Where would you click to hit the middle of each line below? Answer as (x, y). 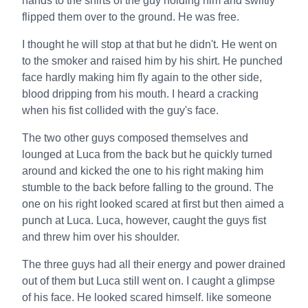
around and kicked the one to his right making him (143, 171)
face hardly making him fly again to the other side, (142, 77)
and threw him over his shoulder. (101, 237)
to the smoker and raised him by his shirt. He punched (152, 61)
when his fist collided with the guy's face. (120, 110)
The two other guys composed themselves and (135, 138)
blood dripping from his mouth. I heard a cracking (140, 94)
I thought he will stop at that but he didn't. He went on (150, 44)
